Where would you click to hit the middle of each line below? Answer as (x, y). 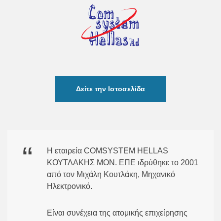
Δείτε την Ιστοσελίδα (110, 89)
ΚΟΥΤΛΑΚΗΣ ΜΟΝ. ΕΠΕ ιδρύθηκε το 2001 (123, 162)
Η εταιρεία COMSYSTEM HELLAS (108, 150)
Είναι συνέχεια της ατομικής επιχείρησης (117, 213)
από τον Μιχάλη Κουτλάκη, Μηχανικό (111, 174)
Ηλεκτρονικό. (70, 186)
